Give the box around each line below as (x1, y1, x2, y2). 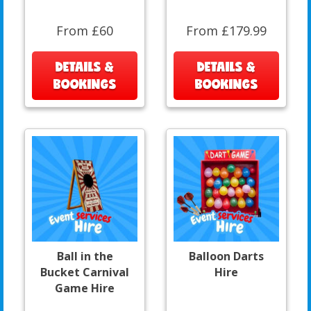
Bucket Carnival (40, 264, 129, 280)
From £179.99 (186, 22, 267, 39)
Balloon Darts (189, 248, 264, 264)
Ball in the (56, 248, 113, 264)
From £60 (56, 22, 113, 39)
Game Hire (55, 280, 115, 296)
